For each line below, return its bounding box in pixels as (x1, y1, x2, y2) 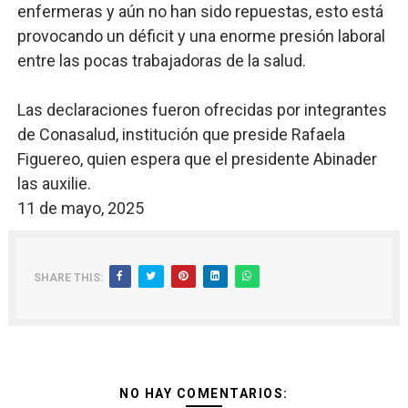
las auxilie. (16, 174, 91, 193)
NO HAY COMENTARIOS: (119, 386, 289, 401)
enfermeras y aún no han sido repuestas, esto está (16, 2, 383, 21)
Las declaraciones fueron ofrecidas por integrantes (16, 100, 387, 119)
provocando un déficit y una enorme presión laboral (16, 26, 385, 46)
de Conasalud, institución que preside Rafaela (16, 125, 345, 144)
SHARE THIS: (33, 271, 103, 284)
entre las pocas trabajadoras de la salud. (16, 51, 306, 70)
